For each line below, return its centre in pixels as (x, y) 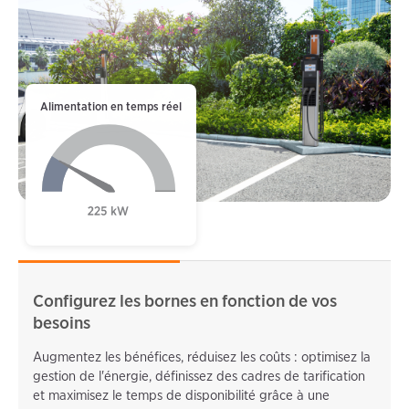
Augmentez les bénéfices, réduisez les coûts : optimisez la (202, 357)
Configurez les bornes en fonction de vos (185, 300)
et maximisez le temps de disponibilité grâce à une (181, 396)
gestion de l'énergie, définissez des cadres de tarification (199, 377)
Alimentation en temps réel (111, 107)
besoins (62, 322)
